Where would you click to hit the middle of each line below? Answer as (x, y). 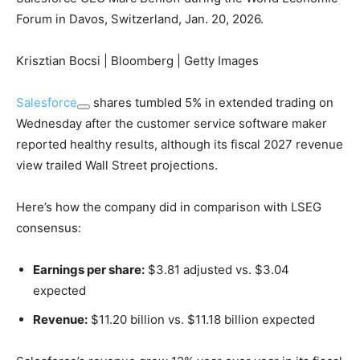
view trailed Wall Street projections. (117, 166)
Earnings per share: (89, 270)
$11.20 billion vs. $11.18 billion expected (201, 320)
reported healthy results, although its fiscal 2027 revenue (180, 145)
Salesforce (47, 103)
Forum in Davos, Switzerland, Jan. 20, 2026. (140, 19)
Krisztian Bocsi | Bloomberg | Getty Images (137, 61)
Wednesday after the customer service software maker (172, 124)
